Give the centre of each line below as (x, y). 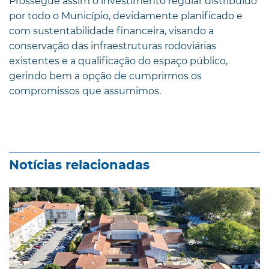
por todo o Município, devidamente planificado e (126, 16)
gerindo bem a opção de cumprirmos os (105, 76)
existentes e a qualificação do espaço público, (118, 61)
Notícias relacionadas (79, 165)
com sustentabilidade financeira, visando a (111, 31)
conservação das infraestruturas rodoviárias (113, 46)
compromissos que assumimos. (85, 91)
